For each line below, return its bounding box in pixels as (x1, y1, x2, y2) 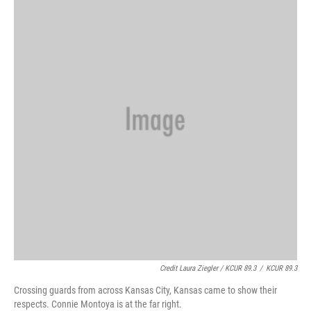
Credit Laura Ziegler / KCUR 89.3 (160, 264, 256, 273)
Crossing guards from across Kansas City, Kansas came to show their (14, 285, 277, 296)
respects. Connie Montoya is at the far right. (14, 299, 182, 310)
